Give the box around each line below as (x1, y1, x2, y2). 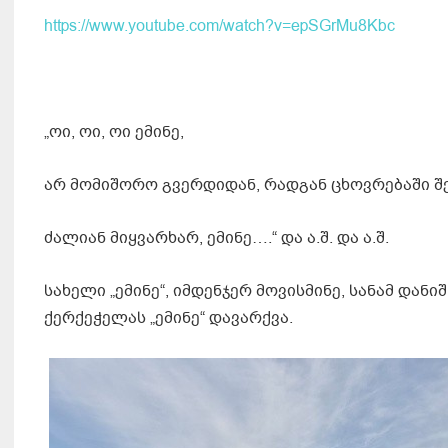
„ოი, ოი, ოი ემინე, (44, 121, 184, 144)
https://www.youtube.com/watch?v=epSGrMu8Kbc (44, 15, 395, 38)
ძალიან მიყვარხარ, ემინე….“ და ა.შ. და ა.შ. (44, 227, 389, 250)
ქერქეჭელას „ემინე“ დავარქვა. (44, 307, 293, 330)
